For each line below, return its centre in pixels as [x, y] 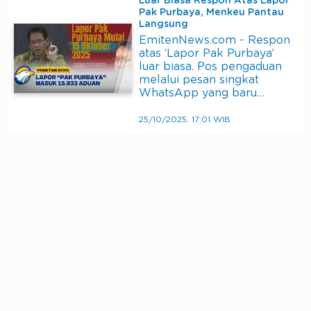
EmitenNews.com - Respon [215, 41]
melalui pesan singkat [199, 80]
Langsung [163, 25]
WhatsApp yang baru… [202, 93]
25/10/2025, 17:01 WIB [185, 120]
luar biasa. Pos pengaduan [210, 67]
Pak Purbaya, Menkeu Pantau [211, 13]
